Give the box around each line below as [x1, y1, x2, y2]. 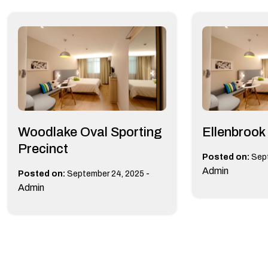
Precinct [18, 141, 68, 156]
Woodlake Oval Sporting [18, 124, 162, 139]
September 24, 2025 [67, 169, 144, 178]
